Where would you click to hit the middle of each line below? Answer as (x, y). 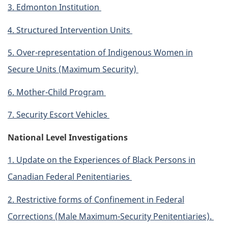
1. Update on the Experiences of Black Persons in (102, 160)
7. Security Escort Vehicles (59, 115)
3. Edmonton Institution (54, 7)
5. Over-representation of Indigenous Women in (100, 53)
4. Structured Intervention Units (70, 30)
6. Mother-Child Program (57, 92)
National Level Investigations (69, 137)
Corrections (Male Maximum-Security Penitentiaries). (111, 216)
